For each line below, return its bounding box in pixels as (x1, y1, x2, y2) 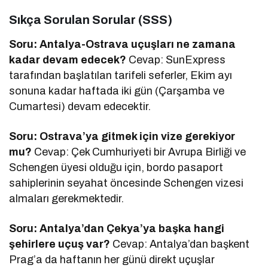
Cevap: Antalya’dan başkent (110, 237, 250, 250)
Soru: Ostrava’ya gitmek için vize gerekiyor (9, 130, 236, 142)
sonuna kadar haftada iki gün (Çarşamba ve (9, 84, 225, 97)
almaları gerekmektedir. (9, 192, 124, 205)
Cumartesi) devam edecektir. (9, 100, 151, 112)
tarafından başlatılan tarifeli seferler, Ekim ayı (9, 69, 233, 81)
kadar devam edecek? (9, 53, 127, 66)
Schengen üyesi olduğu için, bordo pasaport (9, 161, 224, 173)
